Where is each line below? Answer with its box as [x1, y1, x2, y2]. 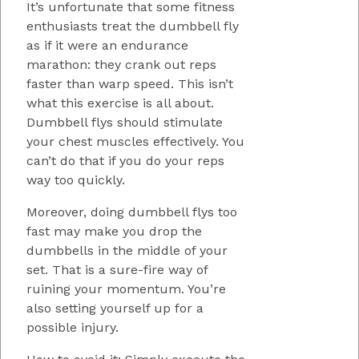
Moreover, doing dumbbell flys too [26, 204, 237, 220]
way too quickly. [26, 171, 125, 188]
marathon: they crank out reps [26, 56, 216, 72]
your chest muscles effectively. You [26, 133, 244, 149]
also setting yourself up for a [26, 300, 204, 316]
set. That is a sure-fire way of [26, 261, 208, 277]
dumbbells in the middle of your [26, 242, 228, 258]
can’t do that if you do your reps [26, 152, 224, 168]
